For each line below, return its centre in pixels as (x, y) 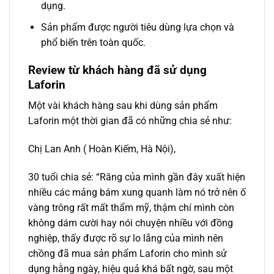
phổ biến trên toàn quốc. (93, 42)
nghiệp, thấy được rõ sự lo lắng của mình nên (126, 238)
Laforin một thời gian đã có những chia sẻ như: (130, 121)
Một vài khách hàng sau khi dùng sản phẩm (123, 106)
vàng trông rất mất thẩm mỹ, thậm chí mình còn (131, 207)
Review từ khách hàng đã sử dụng (117, 70)
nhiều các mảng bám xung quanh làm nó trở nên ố (137, 192)
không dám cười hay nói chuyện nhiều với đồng (131, 223)
